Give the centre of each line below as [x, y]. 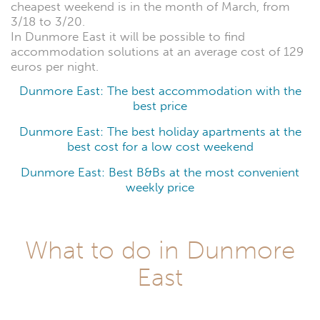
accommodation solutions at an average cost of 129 [157, 51]
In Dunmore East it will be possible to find [128, 36]
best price [160, 106]
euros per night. [55, 66]
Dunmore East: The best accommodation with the [160, 91]
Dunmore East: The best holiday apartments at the [160, 132]
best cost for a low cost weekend [160, 147]
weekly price [160, 188]
